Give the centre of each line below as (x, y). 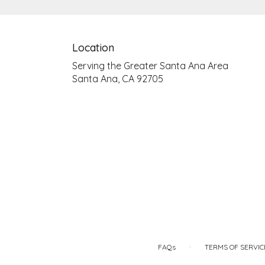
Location (93, 47)
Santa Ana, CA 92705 (118, 78)
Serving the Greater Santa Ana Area (150, 65)
